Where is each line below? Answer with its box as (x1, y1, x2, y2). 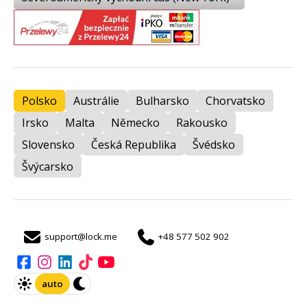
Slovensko (22, 136, 75, 152)
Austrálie (73, 93, 119, 108)
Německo (111, 114, 160, 130)
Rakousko (176, 114, 228, 130)
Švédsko (193, 136, 235, 152)
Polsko (22, 93, 57, 108)
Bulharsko (136, 93, 189, 108)
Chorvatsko (206, 93, 265, 108)
